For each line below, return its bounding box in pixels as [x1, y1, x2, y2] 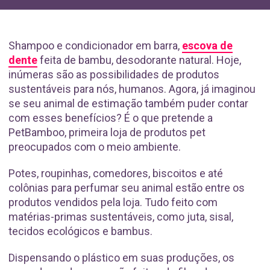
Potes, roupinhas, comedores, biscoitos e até [8, 167, 223, 180]
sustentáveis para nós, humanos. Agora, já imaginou [8, 83, 256, 95]
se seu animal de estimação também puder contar [8, 97, 248, 110]
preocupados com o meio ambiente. [8, 140, 181, 153]
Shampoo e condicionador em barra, [8, 39, 182, 52]
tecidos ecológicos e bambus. [8, 225, 152, 237]
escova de [182, 39, 233, 52]
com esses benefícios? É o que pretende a [8, 111, 213, 124]
